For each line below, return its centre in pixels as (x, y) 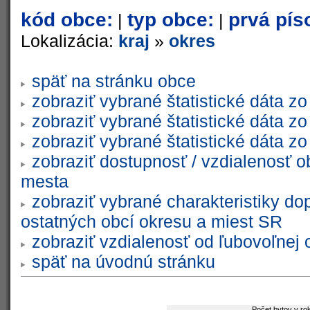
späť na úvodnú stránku (124, 262)
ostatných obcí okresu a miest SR (152, 221)
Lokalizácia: (70, 41)
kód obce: (67, 20)
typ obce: (171, 20)
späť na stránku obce (114, 81)
